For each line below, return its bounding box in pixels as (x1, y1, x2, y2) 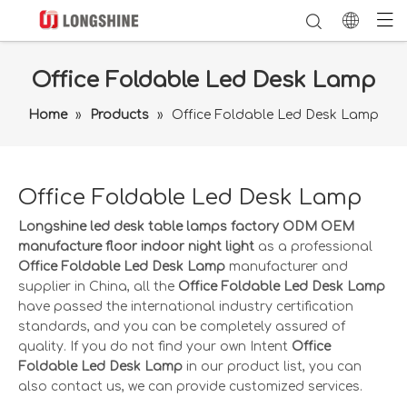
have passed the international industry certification (18, 300, 353, 313)
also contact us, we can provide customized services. (18, 380, 362, 393)
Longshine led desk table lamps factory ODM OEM (18, 220, 354, 233)
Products (90, 108, 149, 122)
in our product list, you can (183, 360, 362, 373)
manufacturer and (225, 260, 348, 273)
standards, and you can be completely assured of (18, 320, 345, 333)
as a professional (254, 240, 372, 253)
